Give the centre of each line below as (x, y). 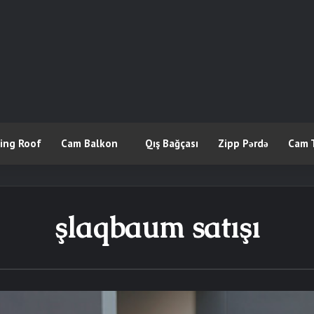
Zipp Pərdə (243, 143)
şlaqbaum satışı (157, 227)
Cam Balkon (89, 143)
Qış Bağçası (172, 143)
